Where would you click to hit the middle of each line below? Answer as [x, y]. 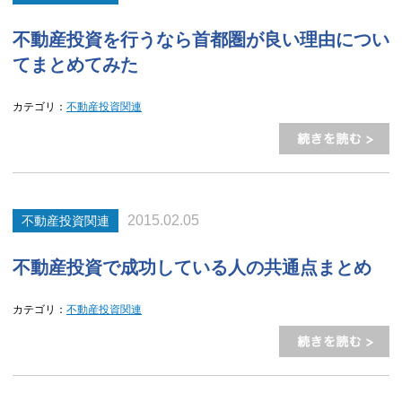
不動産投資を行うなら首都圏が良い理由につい [201, 39]
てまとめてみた [75, 65]
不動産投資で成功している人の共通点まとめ [192, 267]
